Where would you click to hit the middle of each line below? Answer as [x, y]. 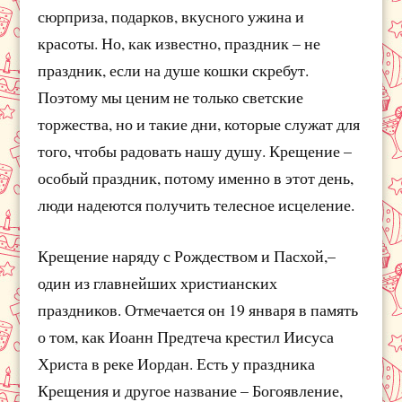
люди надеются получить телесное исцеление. [197, 205]
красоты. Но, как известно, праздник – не [179, 44]
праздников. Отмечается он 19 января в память [198, 309]
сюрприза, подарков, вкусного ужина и [171, 17]
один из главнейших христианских [158, 282]
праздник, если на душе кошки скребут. [174, 70]
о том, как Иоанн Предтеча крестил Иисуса [186, 336]
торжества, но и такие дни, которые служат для [199, 124]
